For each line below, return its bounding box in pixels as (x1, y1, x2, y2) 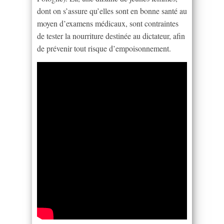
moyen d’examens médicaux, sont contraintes (37, 17, 178, 28)
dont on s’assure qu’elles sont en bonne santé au (37, 5, 187, 16)
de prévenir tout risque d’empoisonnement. (37, 42, 171, 53)
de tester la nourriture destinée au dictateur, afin (37, 30, 185, 41)
